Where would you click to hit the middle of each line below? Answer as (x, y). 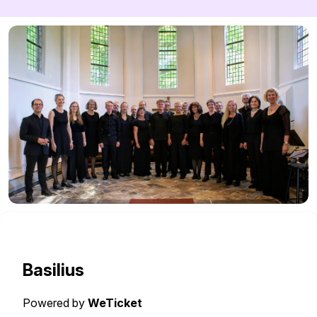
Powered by (54, 303)
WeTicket (115, 303)
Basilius (53, 270)
